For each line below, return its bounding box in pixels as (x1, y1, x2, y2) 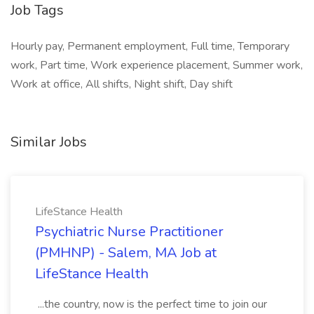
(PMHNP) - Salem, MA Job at (35, 243, 217, 262)
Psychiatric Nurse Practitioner (35, 222, 224, 241)
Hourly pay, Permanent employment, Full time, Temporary (11, 39, 289, 54)
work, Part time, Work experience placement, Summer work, (11, 57, 303, 73)
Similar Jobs (11, 132, 87, 151)
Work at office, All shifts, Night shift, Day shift (11, 76, 233, 92)
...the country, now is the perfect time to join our (35, 296, 267, 312)
